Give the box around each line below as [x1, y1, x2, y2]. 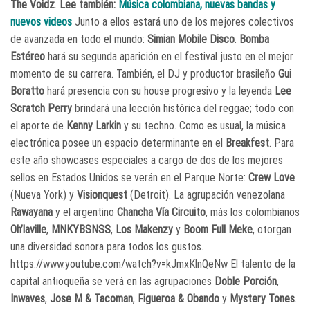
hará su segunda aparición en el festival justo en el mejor [45, 49, 293, 63]
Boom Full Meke [183, 222, 253, 236]
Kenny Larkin [66, 118, 121, 132]
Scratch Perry [10, 101, 72, 115]
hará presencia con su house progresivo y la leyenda [44, 84, 275, 98]
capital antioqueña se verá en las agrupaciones [10, 274, 215, 288]
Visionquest [77, 188, 127, 201]
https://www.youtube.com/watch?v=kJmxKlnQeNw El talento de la [10, 257, 295, 271]
